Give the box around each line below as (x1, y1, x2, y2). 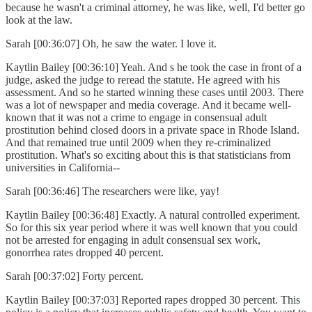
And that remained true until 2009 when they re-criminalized (6, 136, 271, 149)
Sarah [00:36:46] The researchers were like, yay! (6, 185, 222, 198)
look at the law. (6, 14, 78, 26)
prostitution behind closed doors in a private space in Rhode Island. (6, 124, 299, 136)
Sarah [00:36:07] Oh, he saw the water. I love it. (6, 38, 222, 50)
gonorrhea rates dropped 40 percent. (6, 247, 169, 259)
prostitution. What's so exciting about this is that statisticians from (6, 149, 290, 162)
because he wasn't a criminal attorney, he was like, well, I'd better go (6, 1, 305, 14)
